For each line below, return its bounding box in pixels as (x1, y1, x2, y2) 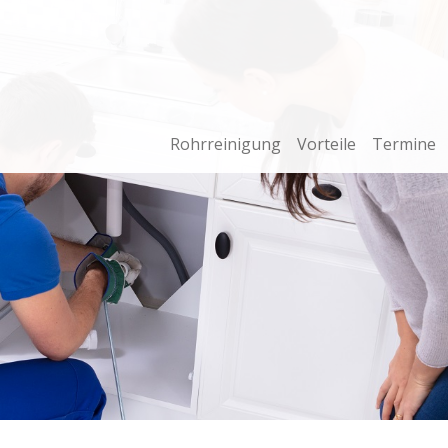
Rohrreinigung (170, 133, 281, 156)
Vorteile (297, 133, 356, 156)
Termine (372, 133, 436, 156)
